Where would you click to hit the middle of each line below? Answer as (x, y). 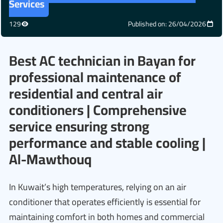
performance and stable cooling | (107, 143)
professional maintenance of (95, 77)
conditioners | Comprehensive (98, 110)
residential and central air (86, 94)
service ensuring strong (79, 126)
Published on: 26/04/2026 (167, 24)
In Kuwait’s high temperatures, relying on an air (98, 187)
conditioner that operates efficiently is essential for (105, 202)
